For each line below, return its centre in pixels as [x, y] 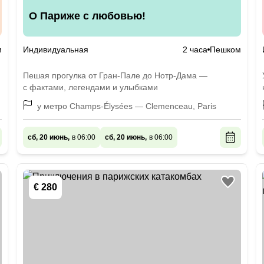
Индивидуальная [56, 49]
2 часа [195, 49]
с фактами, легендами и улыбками [91, 87]
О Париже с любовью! [88, 16]
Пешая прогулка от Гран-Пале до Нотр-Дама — [115, 75]
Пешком [225, 49]
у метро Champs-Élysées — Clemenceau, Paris [127, 106]
